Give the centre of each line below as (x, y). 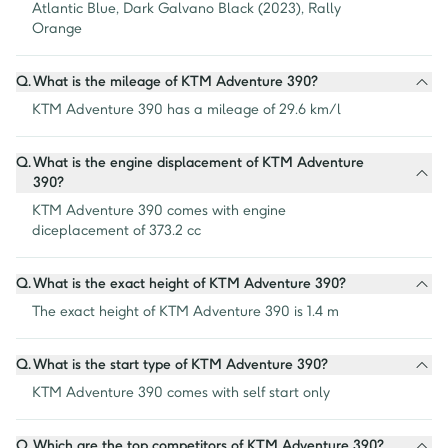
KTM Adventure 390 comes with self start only (181, 393)
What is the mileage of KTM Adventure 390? (175, 82)
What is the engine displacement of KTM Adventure (198, 163)
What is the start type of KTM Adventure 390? (180, 365)
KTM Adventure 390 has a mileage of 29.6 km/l (186, 110)
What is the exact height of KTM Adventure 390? (189, 284)
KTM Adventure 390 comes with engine (159, 211)
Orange (57, 29)
